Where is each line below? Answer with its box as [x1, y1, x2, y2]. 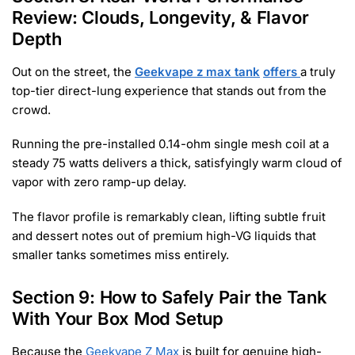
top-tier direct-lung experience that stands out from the [12, 82, 326, 98]
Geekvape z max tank [135, 63, 260, 79]
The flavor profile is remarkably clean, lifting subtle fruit [12, 208, 326, 224]
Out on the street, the [12, 63, 135, 79]
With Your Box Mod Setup [12, 308, 223, 330]
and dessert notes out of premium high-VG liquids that [12, 227, 316, 243]
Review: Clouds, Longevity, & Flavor [12, 6, 309, 28]
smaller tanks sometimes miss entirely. [12, 246, 229, 262]
